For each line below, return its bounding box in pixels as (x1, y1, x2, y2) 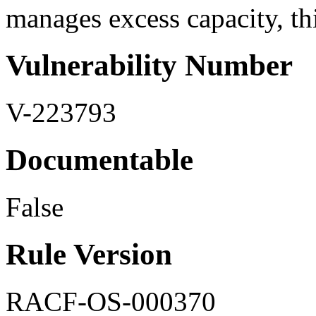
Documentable (6, 143, 193, 176)
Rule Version (6, 237, 172, 271)
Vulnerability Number (6, 49, 293, 83)
